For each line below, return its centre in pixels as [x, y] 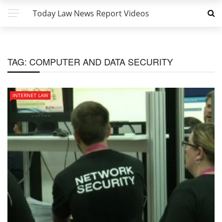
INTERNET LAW [30, 95]
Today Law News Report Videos [91, 13]
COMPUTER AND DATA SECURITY [101, 61]
